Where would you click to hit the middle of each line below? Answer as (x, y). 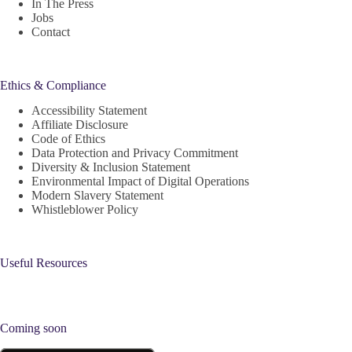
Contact (51, 31)
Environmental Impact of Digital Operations (140, 181)
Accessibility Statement (89, 111)
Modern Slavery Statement (97, 196)
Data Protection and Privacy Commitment (135, 153)
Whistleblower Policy (85, 210)
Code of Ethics (68, 139)
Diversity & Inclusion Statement (111, 167)
